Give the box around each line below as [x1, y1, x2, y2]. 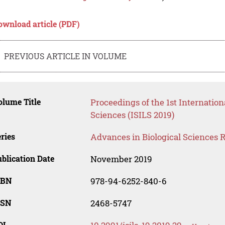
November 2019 [90, 153, 152, 165]
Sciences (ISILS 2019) [90, 109, 174, 121]
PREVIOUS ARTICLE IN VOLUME [4, 50, 127, 61]
